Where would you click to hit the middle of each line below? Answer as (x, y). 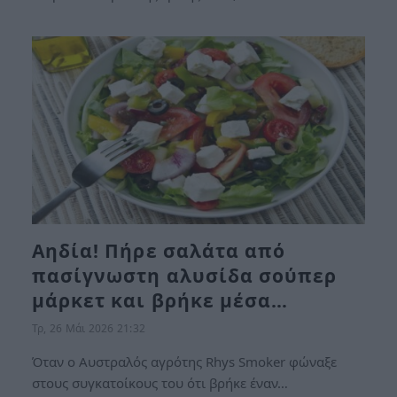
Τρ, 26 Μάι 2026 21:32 (89, 328)
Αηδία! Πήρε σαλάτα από (159, 250)
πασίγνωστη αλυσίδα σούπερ (185, 275)
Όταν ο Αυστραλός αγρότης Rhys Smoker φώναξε (184, 361)
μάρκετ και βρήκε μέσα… (160, 300)
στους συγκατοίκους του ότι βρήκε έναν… (160, 382)
